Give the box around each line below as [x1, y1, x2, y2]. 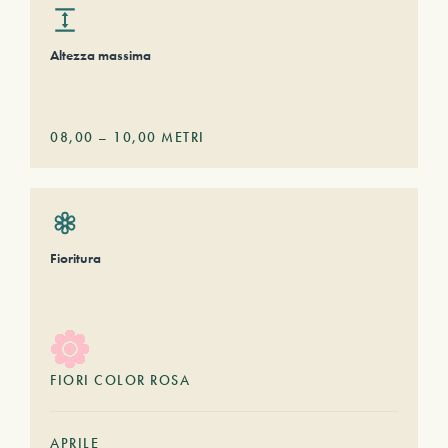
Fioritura [50, 249, 101, 267]
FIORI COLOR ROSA [50, 371, 190, 389]
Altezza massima [50, 46, 151, 64]
